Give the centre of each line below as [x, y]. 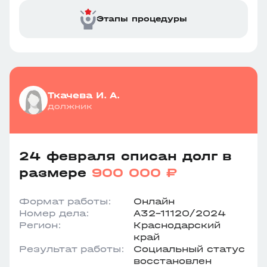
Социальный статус [189, 249]
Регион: [40, 225]
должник [70, 106]
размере [55, 173]
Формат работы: [65, 201]
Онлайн [154, 201]
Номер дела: [54, 213]
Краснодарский [177, 225]
